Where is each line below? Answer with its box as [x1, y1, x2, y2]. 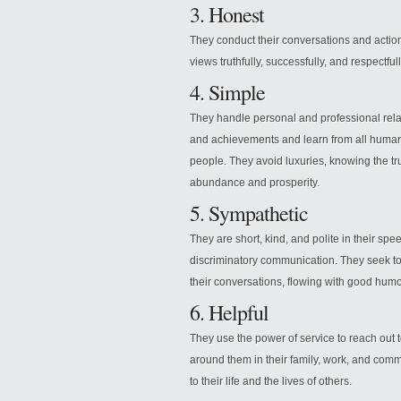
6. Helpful [190, 298, 269, 327]
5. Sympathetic [190, 199, 308, 227]
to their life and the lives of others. [190, 375, 352, 388]
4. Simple [190, 78, 265, 107]
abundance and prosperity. [190, 176, 320, 189]
